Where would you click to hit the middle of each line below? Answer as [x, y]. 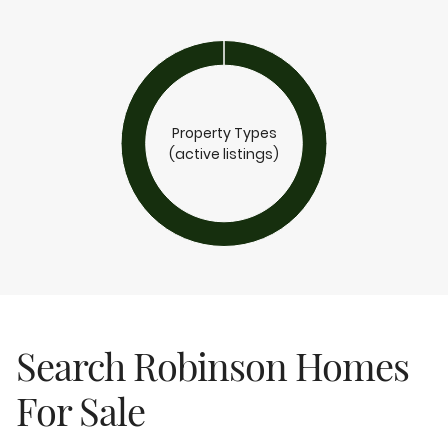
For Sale [80, 410]
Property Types [224, 132]
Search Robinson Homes [212, 365]
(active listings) [224, 153]
